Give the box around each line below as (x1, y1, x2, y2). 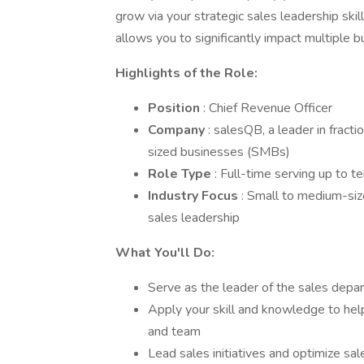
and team (148, 323, 201, 340)
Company (148, 121, 208, 139)
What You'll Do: (115, 244, 214, 262)
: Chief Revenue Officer (203, 99, 332, 117)
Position (148, 99, 203, 117)
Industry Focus (148, 187, 241, 205)
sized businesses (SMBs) (148, 143, 290, 161)
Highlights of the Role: (115, 64, 258, 82)
